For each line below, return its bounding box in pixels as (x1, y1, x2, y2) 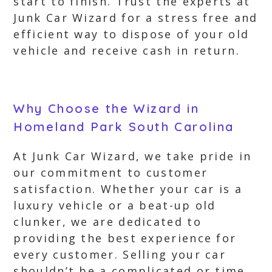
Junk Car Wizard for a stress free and (13, 10, 258, 25)
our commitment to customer (13, 165, 208, 180)
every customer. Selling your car (13, 247, 226, 262)
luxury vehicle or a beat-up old (13, 198, 216, 212)
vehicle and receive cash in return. (13, 43, 240, 58)
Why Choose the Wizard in (13, 101, 200, 116)
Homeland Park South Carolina (13, 119, 234, 134)
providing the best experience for (13, 231, 237, 245)
